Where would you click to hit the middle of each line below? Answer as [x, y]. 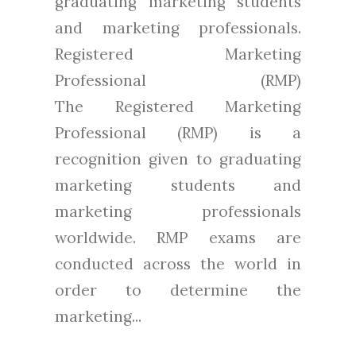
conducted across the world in [178, 263]
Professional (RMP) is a [178, 132]
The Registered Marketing [178, 106]
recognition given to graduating [178, 159]
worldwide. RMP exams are [178, 237]
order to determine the [178, 290]
